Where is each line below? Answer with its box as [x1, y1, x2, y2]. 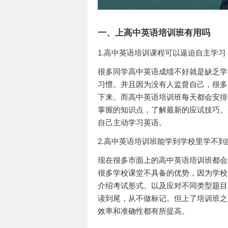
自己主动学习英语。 [98, 118, 166, 127]
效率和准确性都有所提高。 [98, 207, 189, 215]
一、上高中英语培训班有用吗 [98, 28, 210, 38]
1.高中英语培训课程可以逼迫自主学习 [98, 48, 226, 57]
